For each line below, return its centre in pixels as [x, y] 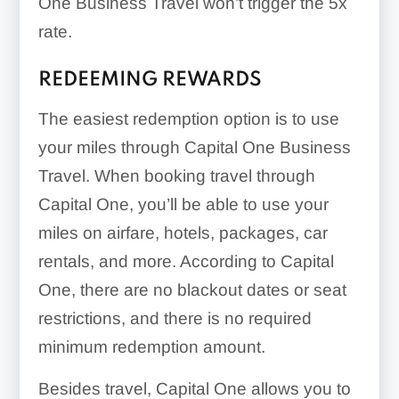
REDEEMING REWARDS [150, 80]
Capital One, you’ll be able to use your [183, 204]
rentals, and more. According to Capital [186, 261]
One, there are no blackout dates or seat [192, 289]
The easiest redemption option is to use [188, 118]
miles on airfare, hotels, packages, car [183, 232]
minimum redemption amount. [151, 346]
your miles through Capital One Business [194, 147]
